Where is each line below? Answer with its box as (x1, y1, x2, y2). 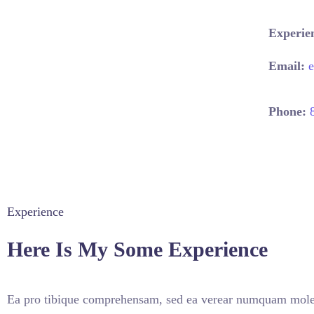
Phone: (268, 104, 307, 118)
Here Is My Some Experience (7, 238, 268, 261)
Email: (268, 59, 306, 73)
